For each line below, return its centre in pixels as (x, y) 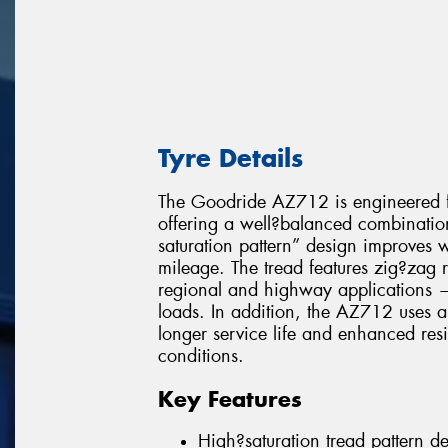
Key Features (230, 398)
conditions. (201, 356)
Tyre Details (230, 157)
